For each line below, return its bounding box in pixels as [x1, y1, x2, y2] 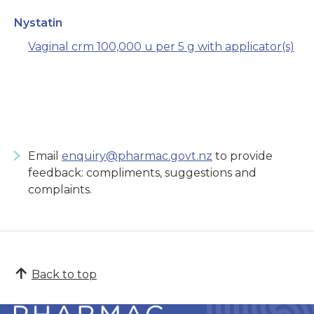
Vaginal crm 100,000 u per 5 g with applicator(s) [28, 40, 294, 54]
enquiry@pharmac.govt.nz [62, 149, 212, 163]
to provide [212, 149, 273, 163]
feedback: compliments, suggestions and [28, 166, 257, 180]
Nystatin [14, 16, 62, 30]
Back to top [32, 267, 97, 281]
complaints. [28, 183, 92, 197]
